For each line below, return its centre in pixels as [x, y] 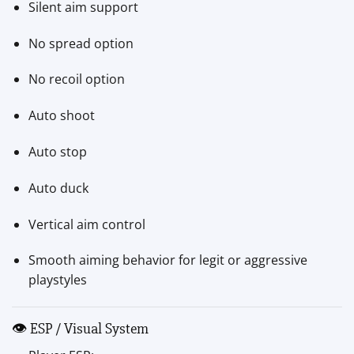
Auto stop [57, 152]
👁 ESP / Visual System [80, 329]
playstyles [57, 280]
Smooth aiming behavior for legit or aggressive [168, 260]
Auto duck [58, 188]
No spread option [81, 43]
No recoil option [76, 79]
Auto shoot [61, 116]
